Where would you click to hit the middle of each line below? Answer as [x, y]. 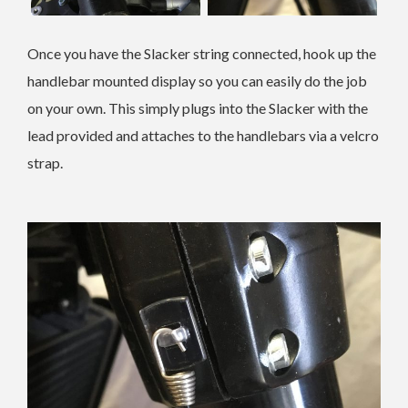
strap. [45, 163]
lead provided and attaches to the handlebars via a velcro [203, 136]
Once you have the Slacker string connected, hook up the [202, 54]
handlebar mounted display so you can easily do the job [197, 81]
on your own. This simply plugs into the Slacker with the [198, 108]
